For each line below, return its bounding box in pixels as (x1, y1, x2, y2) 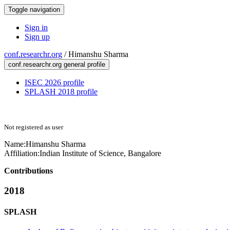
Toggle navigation (8, 6, 60, 13)
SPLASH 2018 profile (25, 87, 98, 96)
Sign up (25, 32, 50, 41)
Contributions (4, 166, 53, 175)
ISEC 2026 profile (25, 78, 84, 87)
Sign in (25, 23, 48, 32)
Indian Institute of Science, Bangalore (40, 149, 161, 158)
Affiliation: (4, 149, 40, 158)
